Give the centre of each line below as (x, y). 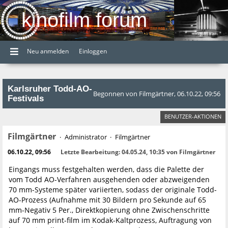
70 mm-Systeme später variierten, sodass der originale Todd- (113, 189)
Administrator (85, 137)
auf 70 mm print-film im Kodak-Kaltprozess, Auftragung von (110, 220)
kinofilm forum (84, 20)
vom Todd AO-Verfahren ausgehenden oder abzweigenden (109, 179)
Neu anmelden (48, 51)
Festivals (26, 98)
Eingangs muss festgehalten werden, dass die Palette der (106, 169)
